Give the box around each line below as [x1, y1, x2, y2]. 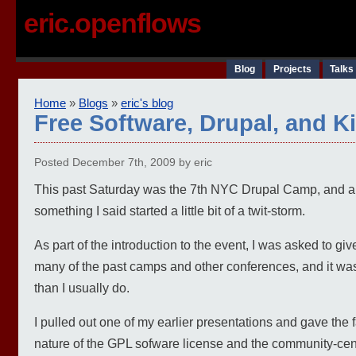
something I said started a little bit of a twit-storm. [34, 204, 305, 219]
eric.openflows [24, 8, 201, 38]
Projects [273, 64, 311, 75]
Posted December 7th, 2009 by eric [34, 157, 212, 169]
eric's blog [121, 97, 173, 110]
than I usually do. [34, 281, 130, 296]
